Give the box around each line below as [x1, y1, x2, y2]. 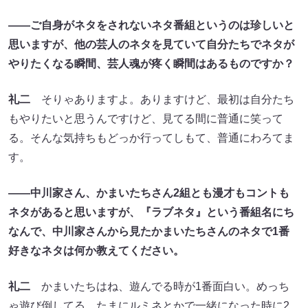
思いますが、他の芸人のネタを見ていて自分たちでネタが [8, 38, 294, 50]
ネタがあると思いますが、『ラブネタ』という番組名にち [8, 206, 294, 218]
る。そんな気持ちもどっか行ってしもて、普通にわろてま [8, 131, 294, 144]
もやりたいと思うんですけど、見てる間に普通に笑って [8, 112, 283, 124]
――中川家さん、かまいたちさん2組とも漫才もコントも [8, 186, 289, 199]
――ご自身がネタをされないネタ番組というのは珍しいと [8, 19, 294, 31]
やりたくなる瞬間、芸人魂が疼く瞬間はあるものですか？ [8, 57, 294, 69]
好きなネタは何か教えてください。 [8, 244, 184, 256]
